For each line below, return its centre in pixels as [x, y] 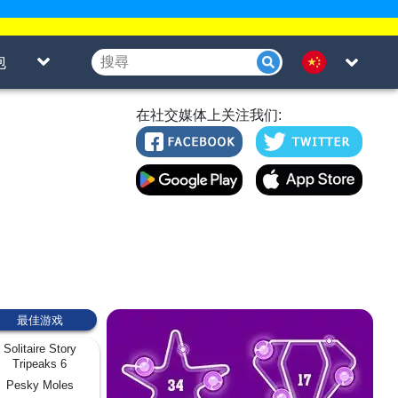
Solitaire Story [40, 348]
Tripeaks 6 [40, 363]
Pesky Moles [40, 385]
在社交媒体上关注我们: [209, 115]
